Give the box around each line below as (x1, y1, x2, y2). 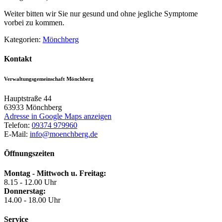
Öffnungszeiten (4, 149, 55, 158)
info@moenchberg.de (30, 130, 98, 139)
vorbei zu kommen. (4, 18, 64, 27)
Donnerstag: (4, 186, 46, 195)
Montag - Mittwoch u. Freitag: (4, 168, 106, 177)
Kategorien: (4, 35, 43, 44)
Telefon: (4, 121, 32, 130)
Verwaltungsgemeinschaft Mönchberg (4, 76, 94, 82)
